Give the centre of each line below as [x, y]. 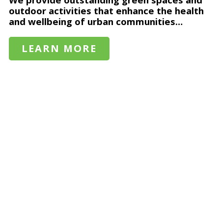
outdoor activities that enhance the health [106, 11]
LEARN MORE [59, 48]
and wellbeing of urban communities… [96, 21]
